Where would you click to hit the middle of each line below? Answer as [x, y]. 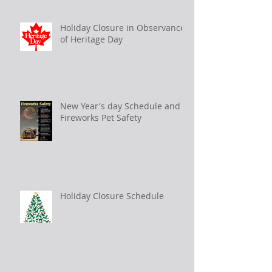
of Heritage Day [91, 39]
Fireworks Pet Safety [121, 118]
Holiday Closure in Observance [123, 28]
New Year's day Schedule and [120, 106]
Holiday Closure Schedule [112, 196]
